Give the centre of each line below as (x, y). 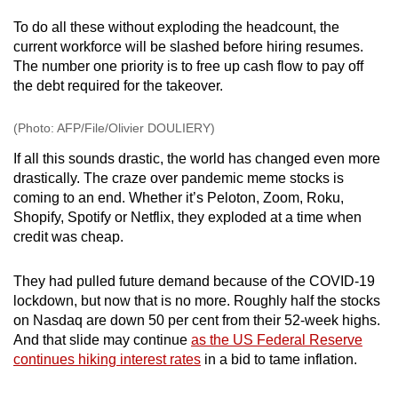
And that (41, 339)
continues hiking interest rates (107, 359)
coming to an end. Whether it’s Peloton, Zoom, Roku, (179, 197)
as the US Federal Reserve (277, 339)
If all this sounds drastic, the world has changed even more (197, 158)
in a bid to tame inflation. (279, 359)
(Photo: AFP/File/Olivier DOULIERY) (114, 127)
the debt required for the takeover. (118, 85)
